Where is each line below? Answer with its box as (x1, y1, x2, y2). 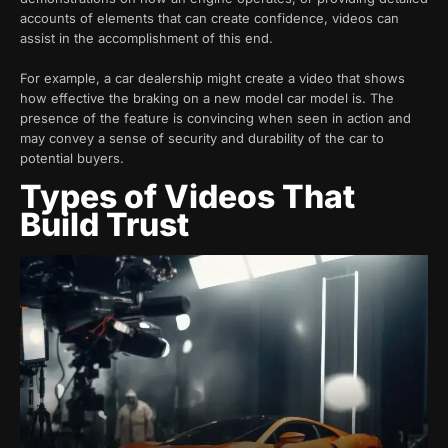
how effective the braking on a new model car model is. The (20, 90, 394, 107)
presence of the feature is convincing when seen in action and (20, 110, 411, 127)
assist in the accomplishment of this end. (20, 30, 273, 47)
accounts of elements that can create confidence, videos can (20, 10, 399, 27)
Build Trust (20, 204, 189, 244)
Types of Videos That (20, 176, 355, 216)
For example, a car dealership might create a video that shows (20, 70, 405, 87)
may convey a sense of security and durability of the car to (20, 130, 384, 147)
